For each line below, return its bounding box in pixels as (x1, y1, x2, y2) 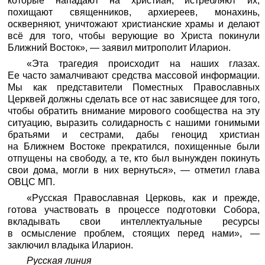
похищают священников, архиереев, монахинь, (8, 7, 260, 17)
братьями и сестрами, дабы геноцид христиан (8, 129, 260, 140)
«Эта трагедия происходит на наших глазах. (27, 58, 260, 69)
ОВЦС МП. (8, 176, 56, 187)
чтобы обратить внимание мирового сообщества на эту (8, 105, 260, 116)
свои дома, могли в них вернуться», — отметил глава (8, 164, 260, 175)
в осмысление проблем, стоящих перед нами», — (8, 228, 260, 238)
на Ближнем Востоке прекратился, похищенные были (8, 141, 260, 151)
